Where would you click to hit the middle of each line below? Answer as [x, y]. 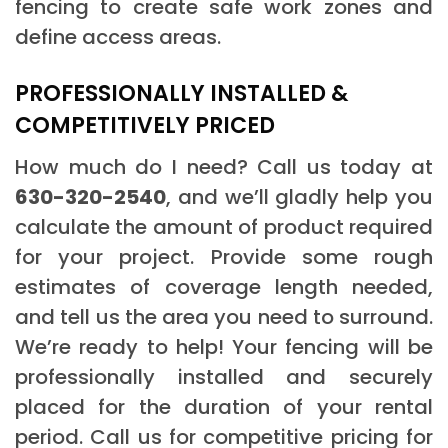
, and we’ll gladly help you [299, 196]
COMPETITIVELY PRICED [145, 125]
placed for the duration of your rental [224, 406]
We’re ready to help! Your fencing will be [224, 346]
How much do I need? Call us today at [224, 166]
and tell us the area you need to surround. [224, 316]
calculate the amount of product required [224, 226]
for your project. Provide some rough [224, 256]
